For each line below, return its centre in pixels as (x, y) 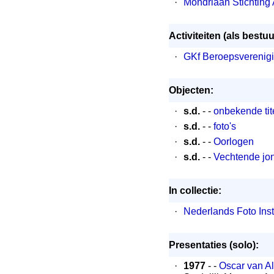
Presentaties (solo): (214, 245)
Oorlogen (234, 142)
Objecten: (191, 90)
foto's (225, 126)
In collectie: (195, 191)
